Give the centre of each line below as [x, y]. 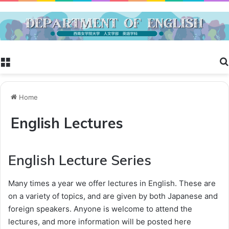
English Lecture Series [80, 160]
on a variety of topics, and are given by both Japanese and [113, 196]
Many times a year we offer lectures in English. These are [112, 183]
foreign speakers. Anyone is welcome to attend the [100, 209]
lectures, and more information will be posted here [100, 221]
